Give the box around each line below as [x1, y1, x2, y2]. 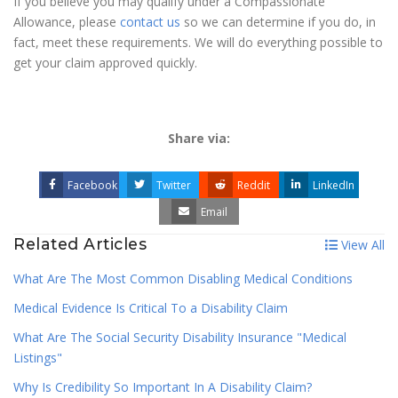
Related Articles [13, 235, 147, 254]
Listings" [13, 349, 62, 367]
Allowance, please [13, 13, 120, 31]
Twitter [156, 177, 191, 193]
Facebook [67, 177, 117, 193]
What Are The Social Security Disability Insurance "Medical [13, 329, 346, 346]
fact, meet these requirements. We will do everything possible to [13, 34, 383, 52]
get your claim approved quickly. [13, 54, 197, 72]
